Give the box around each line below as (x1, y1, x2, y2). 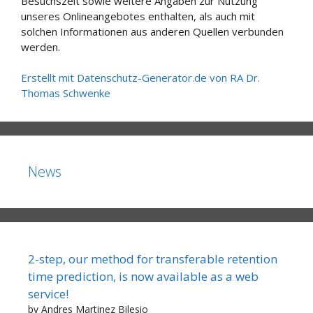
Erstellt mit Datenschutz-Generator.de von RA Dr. (21, 71, 260, 85)
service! (28, 286, 68, 302)
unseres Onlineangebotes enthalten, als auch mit (21, 8, 255, 23)
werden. (21, 39, 60, 54)
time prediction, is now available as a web (28, 268, 259, 284)
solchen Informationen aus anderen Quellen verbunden (21, 24, 284, 38)
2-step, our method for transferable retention (28, 251, 277, 267)
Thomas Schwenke (21, 86, 110, 100)
